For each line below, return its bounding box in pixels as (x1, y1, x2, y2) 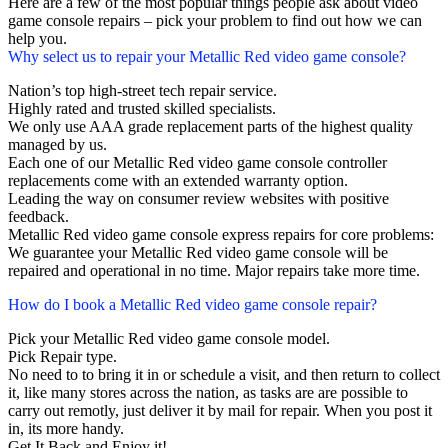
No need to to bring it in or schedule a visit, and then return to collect (8, 366, 440, 384)
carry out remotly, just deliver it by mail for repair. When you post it (8, 402, 432, 420)
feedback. (8, 208, 69, 226)
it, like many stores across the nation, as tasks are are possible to (8, 384, 408, 402)
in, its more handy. (8, 420, 124, 438)
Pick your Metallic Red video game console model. (8, 330, 330, 348)
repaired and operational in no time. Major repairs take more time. (8, 262, 420, 280)
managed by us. (8, 136, 107, 154)
